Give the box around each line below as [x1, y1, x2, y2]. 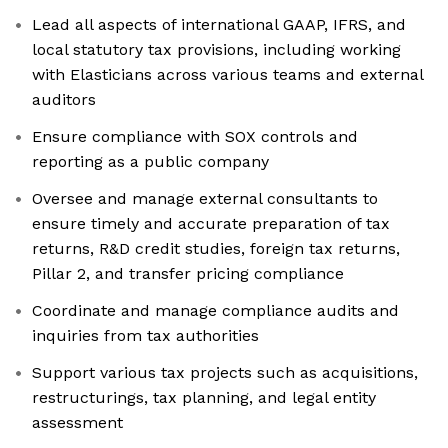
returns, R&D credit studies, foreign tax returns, [32, 239, 400, 259]
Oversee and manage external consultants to [32, 189, 378, 209]
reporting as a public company [32, 152, 269, 172]
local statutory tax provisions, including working [32, 40, 401, 60]
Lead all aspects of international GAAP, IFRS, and [32, 15, 406, 35]
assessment [32, 413, 123, 433]
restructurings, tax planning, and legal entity [32, 388, 376, 408]
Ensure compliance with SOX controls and [32, 127, 358, 147]
